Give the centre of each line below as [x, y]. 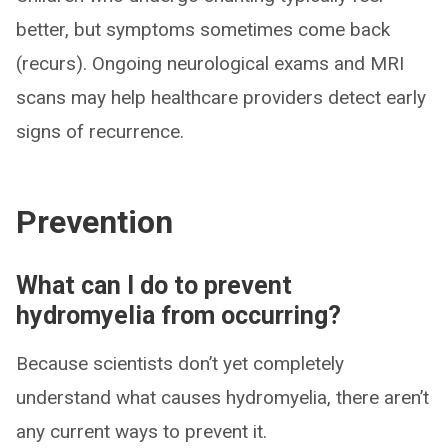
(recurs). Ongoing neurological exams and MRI [210, 63]
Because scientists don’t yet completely [180, 363]
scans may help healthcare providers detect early [221, 97]
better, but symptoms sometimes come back [203, 29]
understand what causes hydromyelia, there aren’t [222, 397]
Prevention [94, 222]
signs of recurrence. [100, 131]
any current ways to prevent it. [141, 431]
